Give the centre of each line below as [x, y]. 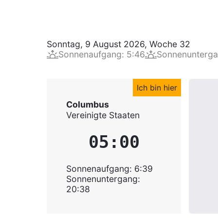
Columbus [88, 104]
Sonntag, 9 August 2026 [96, 44]
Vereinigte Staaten [103, 115]
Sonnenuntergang [102, 179]
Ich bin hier [157, 88]
